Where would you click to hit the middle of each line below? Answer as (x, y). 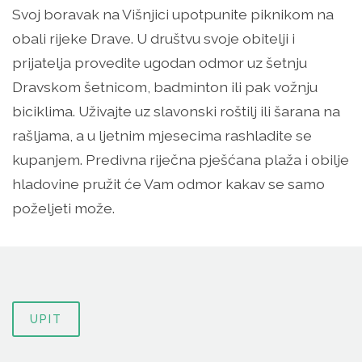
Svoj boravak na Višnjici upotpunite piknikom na (173, 15)
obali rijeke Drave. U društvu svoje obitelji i (154, 39)
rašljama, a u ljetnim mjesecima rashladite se (162, 136)
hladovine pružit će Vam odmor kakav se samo (168, 184)
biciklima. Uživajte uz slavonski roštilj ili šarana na (176, 112)
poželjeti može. (63, 208)
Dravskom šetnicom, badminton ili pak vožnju (165, 87)
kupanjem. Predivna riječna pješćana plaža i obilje (181, 160)
